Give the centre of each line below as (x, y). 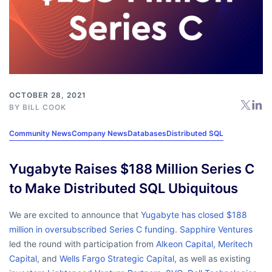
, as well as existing (212, 258)
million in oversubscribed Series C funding (92, 229)
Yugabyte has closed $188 (194, 214)
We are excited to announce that (75, 214)
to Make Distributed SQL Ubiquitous (124, 188)
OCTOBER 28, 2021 (48, 95)
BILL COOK (44, 107)
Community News (40, 133)
